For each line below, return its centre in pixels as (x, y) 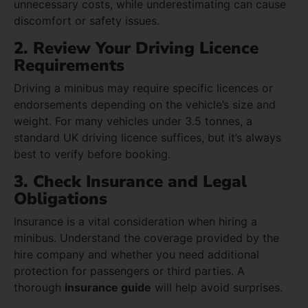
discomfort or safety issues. (87, 20)
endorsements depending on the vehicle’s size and (145, 104)
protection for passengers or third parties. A (129, 271)
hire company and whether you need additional (136, 254)
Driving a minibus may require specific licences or (143, 88)
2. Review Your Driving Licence (136, 48)
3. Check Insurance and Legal (130, 181)
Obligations (60, 198)
